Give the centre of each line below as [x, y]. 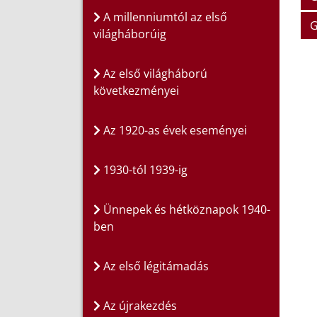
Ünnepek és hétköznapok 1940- [185, 210]
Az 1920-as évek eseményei [174, 131]
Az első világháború [154, 74]
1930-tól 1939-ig [144, 170]
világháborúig [130, 34]
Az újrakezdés [139, 306]
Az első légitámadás [155, 266]
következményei [136, 91]
